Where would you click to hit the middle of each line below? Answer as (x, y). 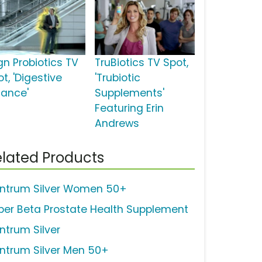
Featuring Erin (129, 108)
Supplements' (129, 93)
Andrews (117, 124)
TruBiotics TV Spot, (141, 63)
